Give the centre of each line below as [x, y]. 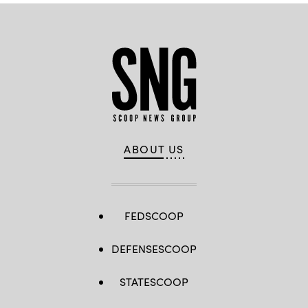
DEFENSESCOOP [154, 249]
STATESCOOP [154, 282]
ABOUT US [154, 149]
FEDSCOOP [154, 216]
